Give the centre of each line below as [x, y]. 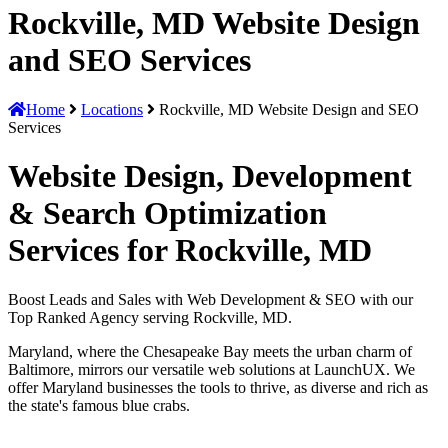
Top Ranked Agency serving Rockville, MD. [150, 317]
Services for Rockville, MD [190, 250]
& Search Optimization [167, 213]
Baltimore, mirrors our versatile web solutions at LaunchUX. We [211, 369]
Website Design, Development [210, 176]
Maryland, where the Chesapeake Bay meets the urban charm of [210, 351]
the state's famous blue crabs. [99, 405]
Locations [112, 109]
